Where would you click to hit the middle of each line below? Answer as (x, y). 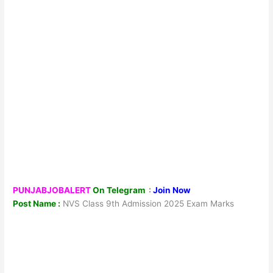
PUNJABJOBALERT (52, 190)
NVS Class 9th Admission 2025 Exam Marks (147, 203)
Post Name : (37, 203)
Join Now (172, 190)
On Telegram (120, 190)
